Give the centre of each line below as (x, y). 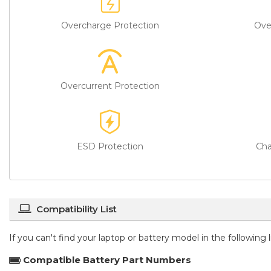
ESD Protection (110, 146)
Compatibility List (77, 209)
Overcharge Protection (110, 25)
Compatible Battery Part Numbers (107, 260)
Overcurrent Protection (110, 86)
